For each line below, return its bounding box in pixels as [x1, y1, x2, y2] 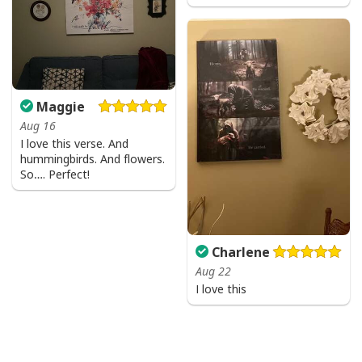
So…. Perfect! [20, 166, 90, 182]
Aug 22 [195, 263, 231, 280]
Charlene [208, 243, 270, 262]
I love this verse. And [20, 135, 128, 151]
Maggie [33, 97, 85, 116]
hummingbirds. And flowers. [20, 150, 165, 166]
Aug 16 [20, 117, 56, 133]
